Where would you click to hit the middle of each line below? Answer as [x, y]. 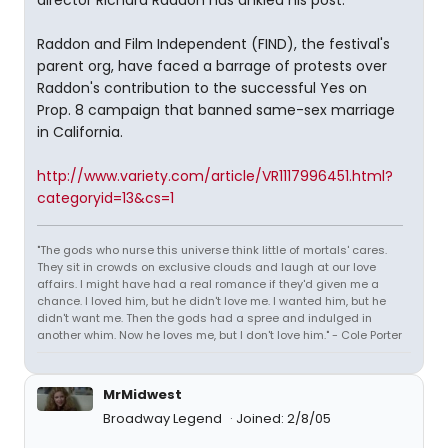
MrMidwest [142, 394]
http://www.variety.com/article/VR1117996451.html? [215, 176]
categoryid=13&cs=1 [105, 198]
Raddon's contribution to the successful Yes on [202, 88]
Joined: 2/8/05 [283, 418]
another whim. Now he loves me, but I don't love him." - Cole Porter [219, 335]
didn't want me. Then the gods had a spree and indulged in [204, 318]
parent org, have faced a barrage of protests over [212, 66]
